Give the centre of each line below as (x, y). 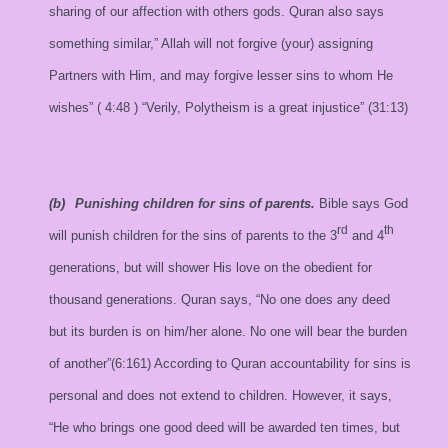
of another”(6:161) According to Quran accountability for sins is (230, 363)
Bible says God (361, 203)
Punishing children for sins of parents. (195, 203)
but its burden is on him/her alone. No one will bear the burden (228, 331)
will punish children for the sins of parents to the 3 (193, 235)
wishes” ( (75, 107)
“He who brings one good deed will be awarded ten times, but (224, 427)
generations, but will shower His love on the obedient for (210, 267)
